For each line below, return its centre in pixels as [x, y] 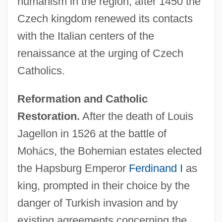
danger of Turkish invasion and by [97, 203]
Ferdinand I [156, 168]
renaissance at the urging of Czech [100, 53]
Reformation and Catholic [82, 99]
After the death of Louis [136, 116]
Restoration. [48, 116]
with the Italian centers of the [85, 36]
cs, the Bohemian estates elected [122, 151]
